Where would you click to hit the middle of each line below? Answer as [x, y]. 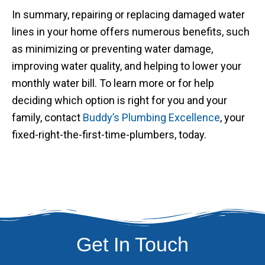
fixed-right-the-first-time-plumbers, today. [109, 135]
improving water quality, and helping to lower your [127, 66]
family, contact [47, 117]
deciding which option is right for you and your [119, 100]
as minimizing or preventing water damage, [112, 49]
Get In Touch [132, 244]
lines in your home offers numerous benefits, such [131, 32]
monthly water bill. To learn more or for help [113, 83]
